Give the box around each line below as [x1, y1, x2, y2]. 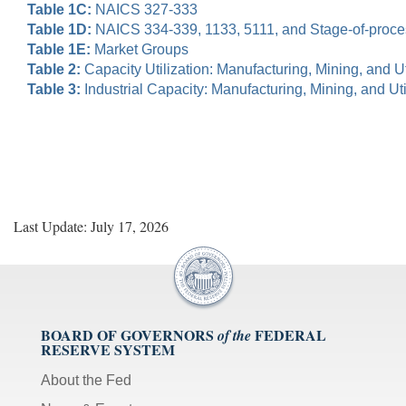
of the [217, 325, 251, 346]
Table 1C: [27, 2, 92, 18]
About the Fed [41, 372, 131, 389]
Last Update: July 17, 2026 [14, 217, 169, 237]
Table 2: [27, 62, 81, 78]
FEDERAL [255, 324, 326, 346]
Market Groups [91, 42, 188, 58]
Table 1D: [27, 22, 92, 38]
